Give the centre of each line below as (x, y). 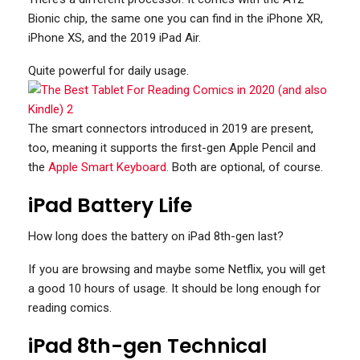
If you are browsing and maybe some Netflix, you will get (177, 270)
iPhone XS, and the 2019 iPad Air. (115, 38)
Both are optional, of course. (246, 168)
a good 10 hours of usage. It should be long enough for (174, 289)
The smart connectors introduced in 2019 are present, (171, 129)
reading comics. (70, 308)
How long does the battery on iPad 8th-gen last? (156, 237)
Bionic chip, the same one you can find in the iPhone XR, (176, 19)
